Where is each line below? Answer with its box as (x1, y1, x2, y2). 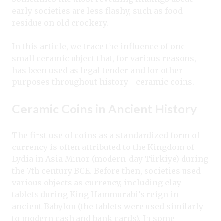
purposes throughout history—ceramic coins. (12, 76, 196, 87)
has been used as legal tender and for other (12, 65, 183, 75)
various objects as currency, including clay (12, 177, 181, 187)
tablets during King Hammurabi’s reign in (12, 189, 179, 199)
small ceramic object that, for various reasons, (12, 53, 196, 63)
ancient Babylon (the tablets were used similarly (12, 201, 203, 211)
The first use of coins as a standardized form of (12, 130, 200, 140)
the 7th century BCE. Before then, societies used (12, 165, 201, 176)
